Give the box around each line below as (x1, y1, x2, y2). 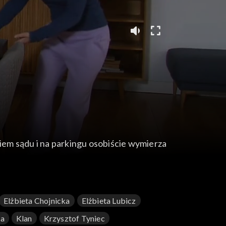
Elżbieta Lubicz (81, 196, 136, 206)
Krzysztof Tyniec (43, 213, 105, 223)
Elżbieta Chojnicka (4, 196, 70, 206)
